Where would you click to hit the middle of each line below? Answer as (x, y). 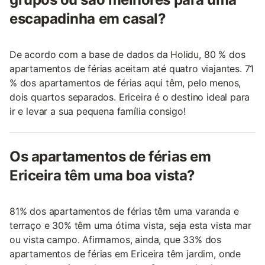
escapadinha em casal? (88, 19)
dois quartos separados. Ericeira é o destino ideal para (130, 97)
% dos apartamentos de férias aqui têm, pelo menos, (125, 83)
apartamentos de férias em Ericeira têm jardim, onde (125, 254)
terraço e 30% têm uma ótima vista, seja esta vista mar (130, 226)
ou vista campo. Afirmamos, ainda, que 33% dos (116, 240)
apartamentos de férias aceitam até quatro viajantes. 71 (132, 69)
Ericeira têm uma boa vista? (102, 176)
